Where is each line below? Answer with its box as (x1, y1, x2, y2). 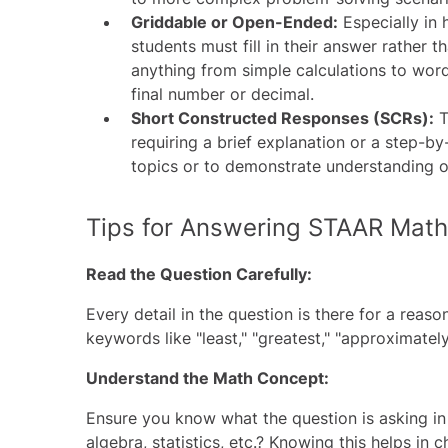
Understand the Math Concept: (86, 368, 329, 388)
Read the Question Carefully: (86, 264, 312, 284)
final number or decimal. (131, 84, 314, 104)
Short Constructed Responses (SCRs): (131, 108, 434, 128)
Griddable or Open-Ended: (131, 12, 338, 32)
